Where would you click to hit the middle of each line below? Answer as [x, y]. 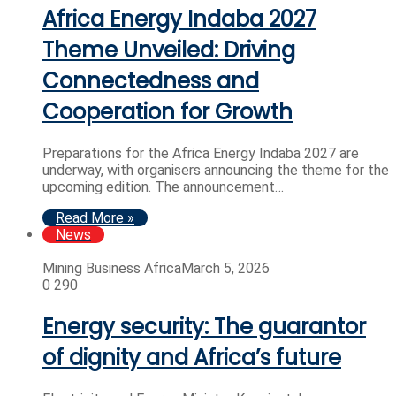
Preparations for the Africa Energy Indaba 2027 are [201, 154]
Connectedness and [151, 81]
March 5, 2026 [225, 269]
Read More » [95, 218]
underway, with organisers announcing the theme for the [216, 171]
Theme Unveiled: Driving [169, 50]
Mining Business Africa [112, 269]
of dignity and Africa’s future [192, 358]
